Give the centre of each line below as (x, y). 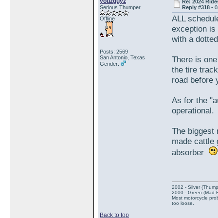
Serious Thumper (120, 7)
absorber (190, 152)
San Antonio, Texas (122, 57)
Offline (107, 18)
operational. (193, 110)
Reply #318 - (199, 7)
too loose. (183, 203)
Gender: (110, 64)
